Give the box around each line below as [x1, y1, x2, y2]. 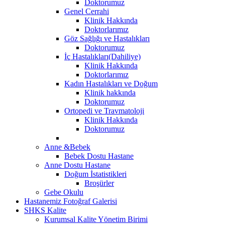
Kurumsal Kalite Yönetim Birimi [44, 214, 148, 223]
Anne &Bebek [44, 142, 90, 151]
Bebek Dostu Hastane [64, 151, 134, 160]
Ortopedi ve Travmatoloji [64, 106, 144, 115]
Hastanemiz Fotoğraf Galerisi [24, 196, 117, 205]
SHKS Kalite [24, 205, 66, 214]
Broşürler [84, 178, 114, 187]
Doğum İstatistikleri [64, 169, 127, 178]
